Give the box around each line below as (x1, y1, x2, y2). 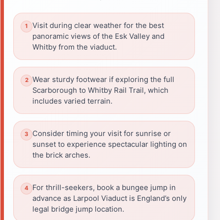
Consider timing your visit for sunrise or (32, 129, 171, 138)
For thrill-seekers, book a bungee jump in (32, 183, 176, 192)
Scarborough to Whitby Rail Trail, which (32, 85, 168, 95)
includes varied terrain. (32, 96, 112, 106)
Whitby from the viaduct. (32, 42, 117, 52)
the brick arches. (32, 150, 90, 160)
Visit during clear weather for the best (32, 21, 164, 30)
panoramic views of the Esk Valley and (32, 31, 165, 41)
